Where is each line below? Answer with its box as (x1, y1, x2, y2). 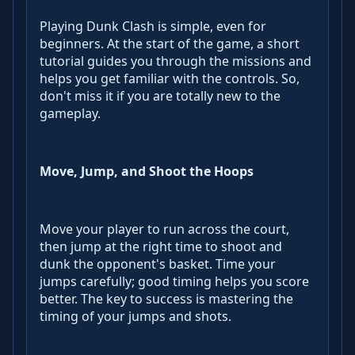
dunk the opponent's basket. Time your (40, 255, 276, 273)
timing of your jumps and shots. (40, 307, 231, 326)
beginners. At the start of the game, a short (40, 34, 300, 52)
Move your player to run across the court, (40, 220, 289, 239)
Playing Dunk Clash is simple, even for (40, 17, 266, 35)
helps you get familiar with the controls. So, (40, 69, 300, 87)
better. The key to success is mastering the (40, 290, 293, 308)
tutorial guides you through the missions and (40, 52, 311, 70)
